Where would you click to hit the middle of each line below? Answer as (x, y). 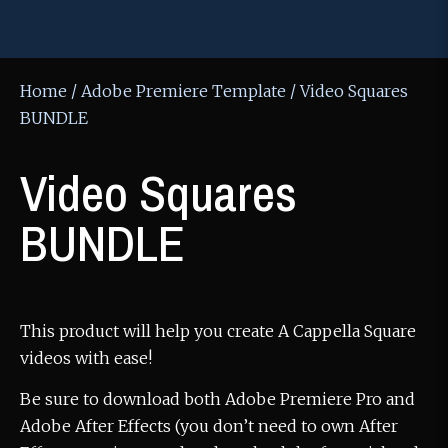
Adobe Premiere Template (183, 91)
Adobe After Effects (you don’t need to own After (209, 426)
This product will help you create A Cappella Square (218, 331)
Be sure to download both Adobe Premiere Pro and (217, 399)
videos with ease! (86, 358)
